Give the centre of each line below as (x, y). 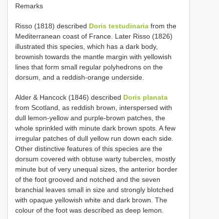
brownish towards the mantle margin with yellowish (93, 56)
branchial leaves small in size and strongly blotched (94, 189)
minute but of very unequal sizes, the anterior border (96, 169)
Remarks (29, 6)
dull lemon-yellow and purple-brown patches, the (90, 118)
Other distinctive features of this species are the (89, 148)
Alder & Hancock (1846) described (69, 97)
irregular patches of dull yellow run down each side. (94, 138)
